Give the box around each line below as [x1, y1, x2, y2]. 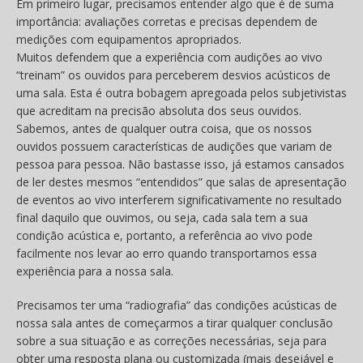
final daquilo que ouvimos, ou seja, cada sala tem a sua [16, 210, 308, 226]
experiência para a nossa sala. [16, 263, 173, 280]
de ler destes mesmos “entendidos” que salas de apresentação [16, 174, 347, 190]
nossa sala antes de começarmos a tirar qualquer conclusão [16, 315, 333, 331]
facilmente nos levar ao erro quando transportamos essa [16, 246, 317, 262]
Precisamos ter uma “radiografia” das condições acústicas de [16, 297, 337, 314]
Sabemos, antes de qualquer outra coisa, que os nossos [16, 121, 312, 137]
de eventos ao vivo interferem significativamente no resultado [16, 192, 342, 208]
